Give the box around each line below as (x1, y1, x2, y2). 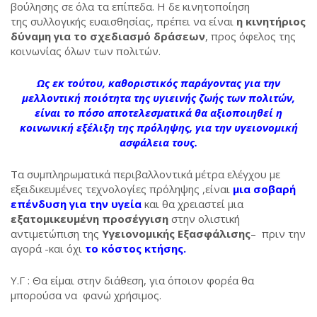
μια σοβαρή (230, 182, 296, 196)
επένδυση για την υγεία (11, 197, 142, 211)
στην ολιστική (168, 212, 240, 226)
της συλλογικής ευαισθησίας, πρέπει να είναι (11, 14, 236, 28)
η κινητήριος (236, 14, 306, 28)
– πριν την (250, 226, 306, 241)
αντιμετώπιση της (11, 226, 102, 241)
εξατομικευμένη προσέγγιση (11, 212, 168, 226)
